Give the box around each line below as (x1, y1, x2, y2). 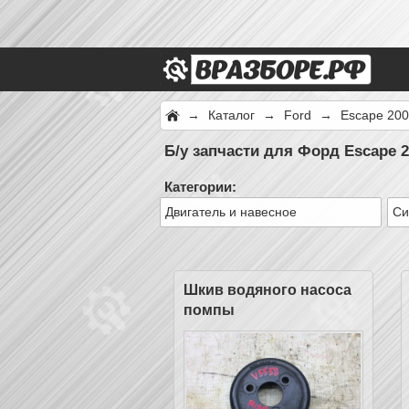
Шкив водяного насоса (184, 282, 351, 298)
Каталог (208, 108, 255, 122)
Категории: (164, 179, 236, 194)
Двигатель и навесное (165, 204, 297, 219)
